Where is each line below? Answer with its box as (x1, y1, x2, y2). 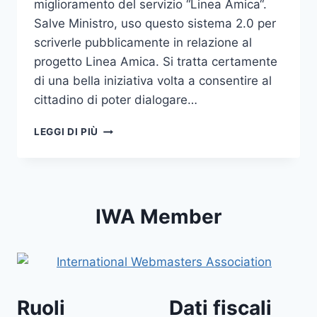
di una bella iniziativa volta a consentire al (34, 74, 272, 88)
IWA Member (96, 204, 221, 229)
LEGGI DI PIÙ (34, 126, 99, 138)
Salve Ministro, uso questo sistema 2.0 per (34, 16, 276, 31)
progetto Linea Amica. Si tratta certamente (34, 54, 277, 69)
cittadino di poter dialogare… (34, 93, 197, 108)
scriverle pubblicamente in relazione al (34, 35, 252, 50)
